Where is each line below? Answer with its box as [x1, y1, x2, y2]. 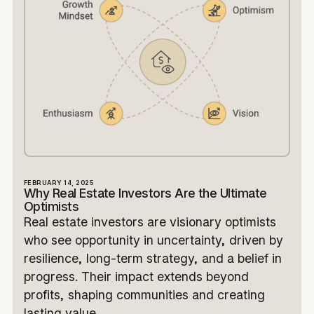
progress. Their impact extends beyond [23, 269, 249, 285]
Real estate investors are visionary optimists [23, 214, 276, 230]
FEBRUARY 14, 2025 [23, 179, 94, 187]
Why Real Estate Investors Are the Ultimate [23, 186, 267, 201]
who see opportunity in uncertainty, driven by [23, 233, 283, 248]
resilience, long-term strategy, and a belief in [23, 251, 282, 266]
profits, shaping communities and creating [23, 287, 265, 303]
